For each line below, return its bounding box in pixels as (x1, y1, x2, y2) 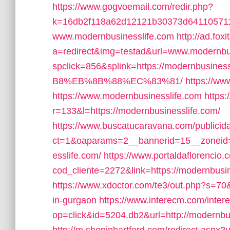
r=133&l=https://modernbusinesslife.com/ (52, 106, 220, 116)
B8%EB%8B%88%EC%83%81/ (52, 76, 183, 86)
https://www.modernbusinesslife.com (52, 91, 202, 101)
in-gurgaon (52, 195, 97, 205)
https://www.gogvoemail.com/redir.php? (52, 2, 213, 12)
